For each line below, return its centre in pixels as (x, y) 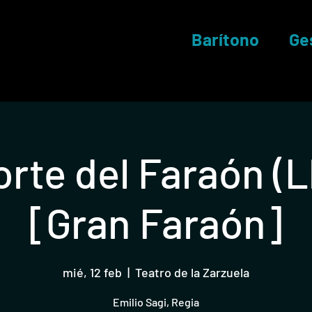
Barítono (225, 39)
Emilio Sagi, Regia (156, 302)
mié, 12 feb (92, 272)
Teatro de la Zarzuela (192, 272)
